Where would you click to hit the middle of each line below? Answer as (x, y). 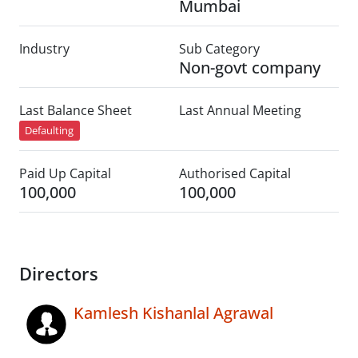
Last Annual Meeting (240, 110)
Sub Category (219, 49)
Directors (59, 274)
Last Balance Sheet (76, 110)
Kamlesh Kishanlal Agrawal (173, 313)
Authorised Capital (235, 174)
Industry (44, 49)
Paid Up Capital (65, 174)
